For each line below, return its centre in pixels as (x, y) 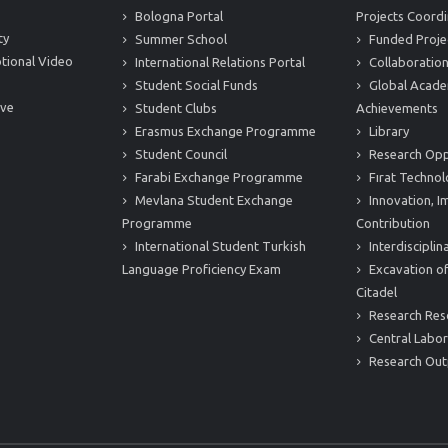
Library (387, 131)
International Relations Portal (218, 62)
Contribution (393, 223)
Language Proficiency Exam (201, 269)
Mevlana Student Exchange (212, 200)
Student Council (179, 154)
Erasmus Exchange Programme (224, 131)
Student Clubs (174, 108)
